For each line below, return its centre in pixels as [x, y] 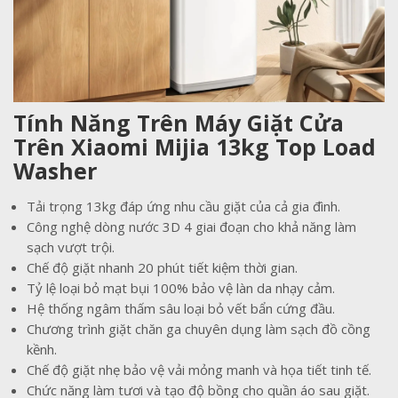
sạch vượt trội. [71, 247]
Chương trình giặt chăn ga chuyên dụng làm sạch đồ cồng [199, 328]
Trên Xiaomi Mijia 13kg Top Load [195, 146]
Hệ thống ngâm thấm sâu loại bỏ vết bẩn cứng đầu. [181, 308]
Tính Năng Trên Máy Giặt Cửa [179, 122]
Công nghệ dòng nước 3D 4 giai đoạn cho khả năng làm [191, 226]
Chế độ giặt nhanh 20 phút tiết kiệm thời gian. [162, 267]
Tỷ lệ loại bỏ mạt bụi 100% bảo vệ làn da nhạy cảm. [181, 287]
